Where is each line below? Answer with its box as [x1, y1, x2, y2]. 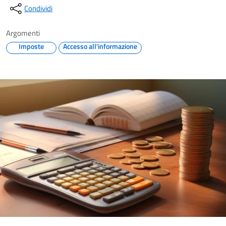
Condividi [24, 3, 52, 14]
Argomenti [6, 27, 40, 39]
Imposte [19, 41, 44, 51]
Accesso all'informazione [63, 41, 137, 51]
